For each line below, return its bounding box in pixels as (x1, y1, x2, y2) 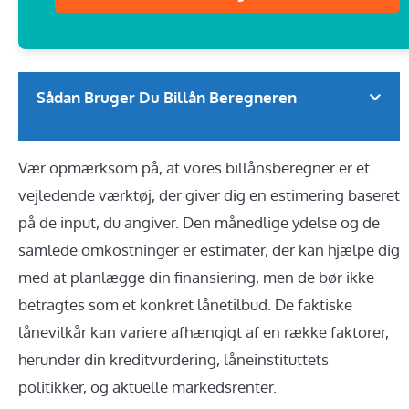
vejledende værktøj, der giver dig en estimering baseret (18, 185, 400, 205)
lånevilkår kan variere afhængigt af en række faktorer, (18, 322, 389, 342)
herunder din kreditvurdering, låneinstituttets (18, 350, 329, 370)
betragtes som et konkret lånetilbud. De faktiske (18, 295, 352, 315)
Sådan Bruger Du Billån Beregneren (37, 88, 297, 108)
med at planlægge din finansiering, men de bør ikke (18, 267, 374, 288)
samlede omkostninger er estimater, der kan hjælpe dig (18, 240, 400, 260)
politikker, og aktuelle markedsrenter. (18, 377, 277, 397)
